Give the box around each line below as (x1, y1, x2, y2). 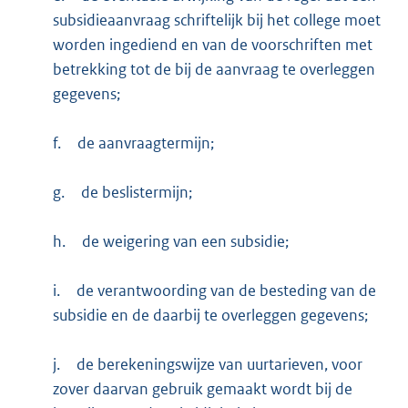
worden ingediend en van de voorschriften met (52, 34, 372, 55)
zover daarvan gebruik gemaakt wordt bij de (52, 378, 352, 399)
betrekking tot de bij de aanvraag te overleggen (52, 58, 375, 79)
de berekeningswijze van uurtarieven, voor (76, 353, 362, 374)
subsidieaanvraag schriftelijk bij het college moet (52, 9, 381, 30)
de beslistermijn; (80, 181, 192, 202)
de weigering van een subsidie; (81, 230, 289, 251)
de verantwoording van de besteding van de (76, 280, 376, 301)
